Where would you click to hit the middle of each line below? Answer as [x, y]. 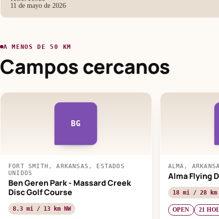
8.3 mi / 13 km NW [42, 208]
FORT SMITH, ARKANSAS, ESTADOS [66, 166]
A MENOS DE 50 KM [37, 47]
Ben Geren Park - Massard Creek [70, 183]
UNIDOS [21, 173]
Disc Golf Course [40, 192]
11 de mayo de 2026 [38, 6]
